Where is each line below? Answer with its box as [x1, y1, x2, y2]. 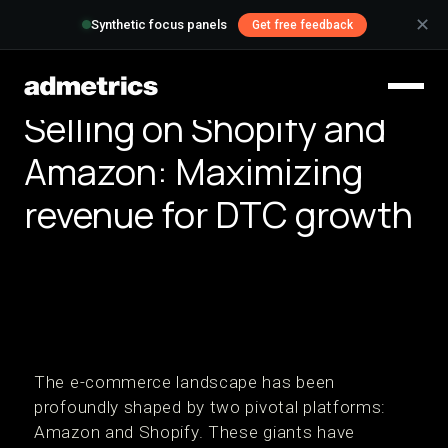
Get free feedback [251, 18, 353, 32]
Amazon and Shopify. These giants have [34, 422, 355, 442]
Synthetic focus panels [90, 17, 227, 33]
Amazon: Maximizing [24, 147, 363, 196]
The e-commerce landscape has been [34, 372, 336, 392]
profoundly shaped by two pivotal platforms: [34, 397, 387, 417]
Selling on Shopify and [24, 104, 386, 153]
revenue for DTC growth [24, 190, 413, 239]
